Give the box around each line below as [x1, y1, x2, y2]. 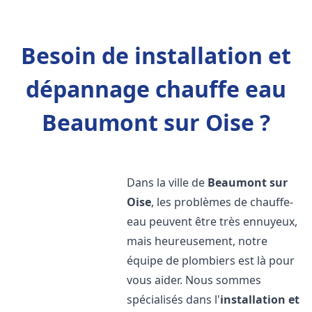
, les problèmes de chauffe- [151, 194, 294, 210]
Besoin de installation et [21, 40, 291, 70]
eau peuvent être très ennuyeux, [127, 214, 298, 229]
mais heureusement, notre [127, 233, 268, 249]
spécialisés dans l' [127, 292, 221, 307]
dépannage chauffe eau [26, 74, 286, 104]
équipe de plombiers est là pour [127, 253, 295, 268]
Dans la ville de [127, 175, 208, 190]
